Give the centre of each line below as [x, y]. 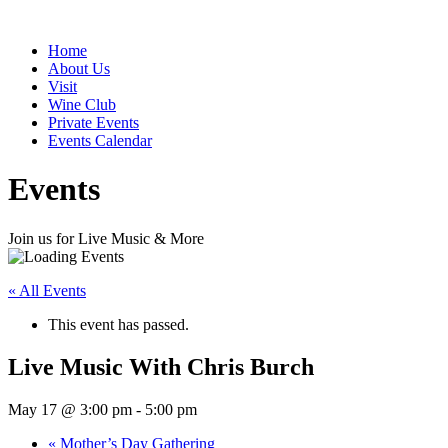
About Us [79, 68]
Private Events [93, 122]
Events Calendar [100, 140]
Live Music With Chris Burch [161, 366]
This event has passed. [118, 324]
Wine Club [82, 104]
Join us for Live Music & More [106, 238]
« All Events [47, 290]
